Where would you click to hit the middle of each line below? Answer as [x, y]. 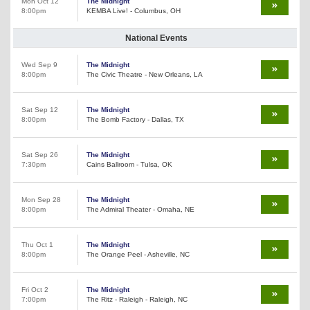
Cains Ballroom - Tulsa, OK [129, 165]
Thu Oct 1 [37, 245]
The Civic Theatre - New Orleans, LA [145, 75]
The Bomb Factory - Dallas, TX [135, 120]
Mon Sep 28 [41, 200]
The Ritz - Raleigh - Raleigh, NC [137, 300]
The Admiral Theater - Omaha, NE [140, 210]
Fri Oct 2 [35, 290]
